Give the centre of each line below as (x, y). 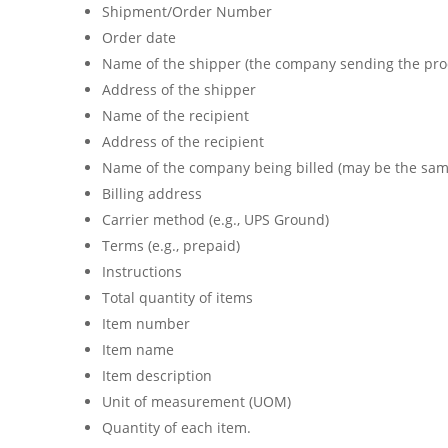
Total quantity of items (177, 298)
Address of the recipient (183, 142)
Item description (157, 376)
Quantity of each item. (176, 428)
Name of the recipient (175, 116)
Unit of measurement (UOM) (196, 402)
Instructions (142, 272)
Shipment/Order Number (187, 12)
